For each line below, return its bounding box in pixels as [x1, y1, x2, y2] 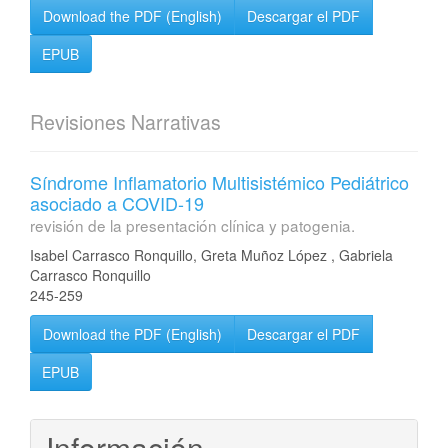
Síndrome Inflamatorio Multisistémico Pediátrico [30, 169, 409, 195]
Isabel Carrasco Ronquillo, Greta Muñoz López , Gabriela [30, 245, 393, 265]
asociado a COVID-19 [30, 190, 204, 216]
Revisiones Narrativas [30, 108, 221, 136]
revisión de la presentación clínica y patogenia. [30, 214, 355, 236]
